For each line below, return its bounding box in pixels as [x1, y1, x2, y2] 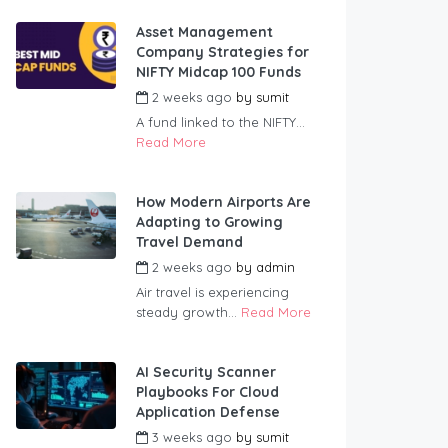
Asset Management [136, 23, 273, 42]
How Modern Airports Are [136, 193, 311, 212]
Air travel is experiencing [136, 284, 289, 301]
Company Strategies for [136, 43, 309, 62]
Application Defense [136, 403, 280, 422]
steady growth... [136, 304, 241, 321]
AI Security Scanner [136, 363, 276, 382]
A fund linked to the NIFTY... [136, 114, 305, 131]
